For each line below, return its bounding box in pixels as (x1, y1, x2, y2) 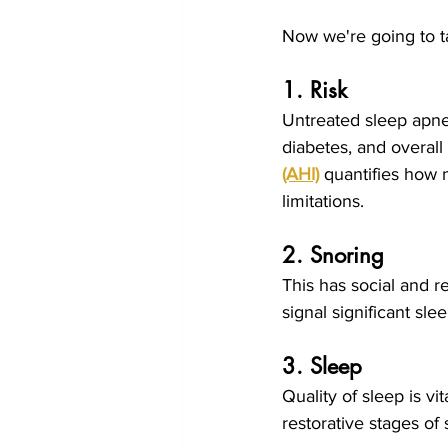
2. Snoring (282, 241, 384, 270)
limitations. (282, 191, 364, 212)
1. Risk (282, 76, 347, 105)
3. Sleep (282, 352, 362, 381)
